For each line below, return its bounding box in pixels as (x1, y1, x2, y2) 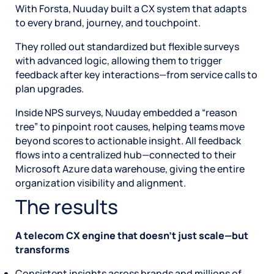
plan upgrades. (15, 81, 84, 95)
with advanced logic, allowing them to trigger (15, 53, 222, 67)
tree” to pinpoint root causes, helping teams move (15, 119, 245, 133)
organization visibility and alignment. (15, 176, 186, 190)
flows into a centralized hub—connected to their (15, 147, 236, 161)
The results (15, 193, 118, 220)
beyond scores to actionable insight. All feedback (15, 133, 241, 147)
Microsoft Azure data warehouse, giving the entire (15, 161, 245, 176)
